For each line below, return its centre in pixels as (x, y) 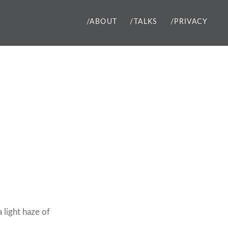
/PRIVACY (189, 22)
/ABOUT (102, 22)
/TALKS (144, 22)
